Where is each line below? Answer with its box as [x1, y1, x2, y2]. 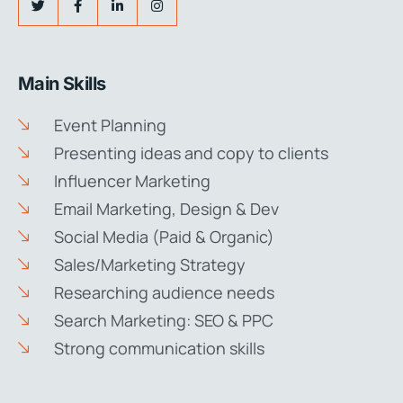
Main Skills [18, 72, 106, 94]
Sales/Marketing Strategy [53, 253, 246, 275]
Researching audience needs [53, 281, 274, 303]
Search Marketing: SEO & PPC [53, 309, 273, 331]
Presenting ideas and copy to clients [53, 141, 328, 164]
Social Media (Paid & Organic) [53, 225, 274, 247]
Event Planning [53, 113, 166, 136]
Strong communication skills [53, 336, 264, 359]
